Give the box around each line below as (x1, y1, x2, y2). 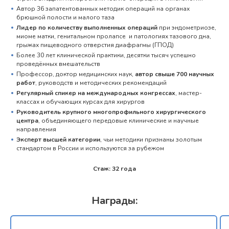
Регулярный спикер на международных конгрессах (16, 88, 175, 97)
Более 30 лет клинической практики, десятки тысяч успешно (16, 51, 196, 59)
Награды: (91, 193, 138, 208)
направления (16, 125, 59, 133)
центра (16, 116, 38, 125)
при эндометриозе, (157, 23, 216, 32)
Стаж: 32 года (93, 164, 136, 173)
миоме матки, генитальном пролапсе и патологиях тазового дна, (16, 32, 211, 40)
